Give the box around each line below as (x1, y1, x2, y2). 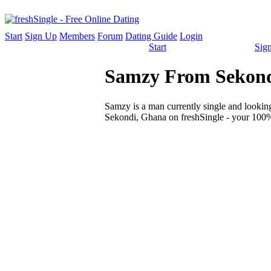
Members (59, 31, 95, 41)
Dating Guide (125, 31, 177, 41)
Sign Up (25, 31, 57, 41)
